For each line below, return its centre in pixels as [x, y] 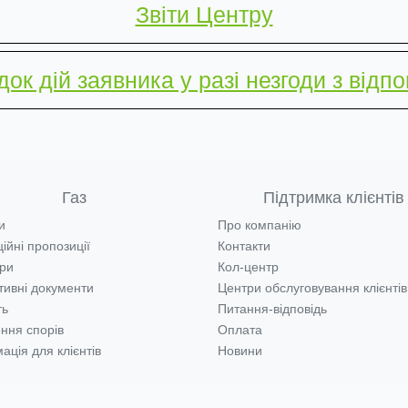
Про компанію [260, 225]
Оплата [240, 330]
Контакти [244, 246]
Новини [240, 351]
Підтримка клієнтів [334, 198]
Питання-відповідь [272, 309]
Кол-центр [248, 267]
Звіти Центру [204, 15]
